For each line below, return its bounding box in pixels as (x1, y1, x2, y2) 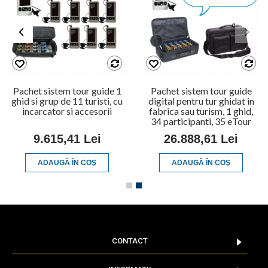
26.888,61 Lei (164, 132, 238, 145)
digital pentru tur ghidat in (148, 95, 254, 106)
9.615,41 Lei (33, 132, 101, 145)
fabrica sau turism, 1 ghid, (149, 105, 253, 117)
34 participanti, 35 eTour (151, 115, 251, 127)
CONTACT (111, 236, 148, 245)
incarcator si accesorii (22, 105, 112, 117)
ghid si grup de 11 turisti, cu (11, 95, 123, 106)
